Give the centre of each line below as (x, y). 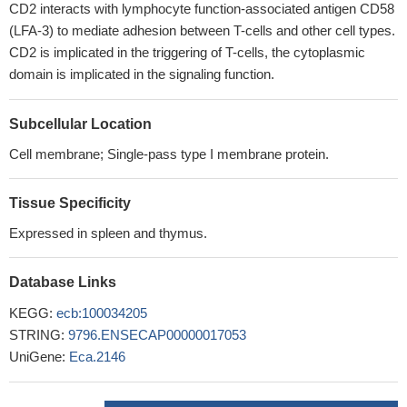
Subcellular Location (80, 124)
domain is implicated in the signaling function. (142, 74)
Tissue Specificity (70, 203)
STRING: (39, 335)
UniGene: (39, 357)
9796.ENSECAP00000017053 (157, 335)
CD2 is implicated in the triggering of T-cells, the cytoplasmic (187, 52)
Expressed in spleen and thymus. (108, 233)
